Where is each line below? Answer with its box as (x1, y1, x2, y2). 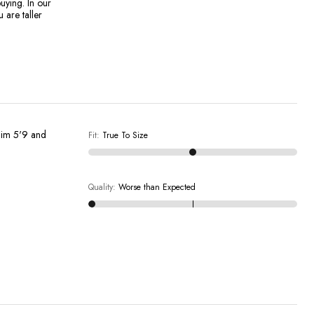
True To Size (102, 128, 148, 142)
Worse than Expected (118, 180, 196, 193)
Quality (88, 180, 113, 193)
